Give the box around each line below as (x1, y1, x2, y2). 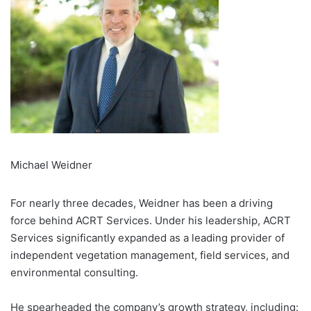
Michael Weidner (10, 158, 92, 171)
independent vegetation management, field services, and (10, 248, 289, 262)
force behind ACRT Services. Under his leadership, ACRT (10, 213, 291, 227)
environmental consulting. (10, 265, 138, 279)
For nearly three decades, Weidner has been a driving (10, 196, 273, 210)
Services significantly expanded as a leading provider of (10, 230, 285, 244)
